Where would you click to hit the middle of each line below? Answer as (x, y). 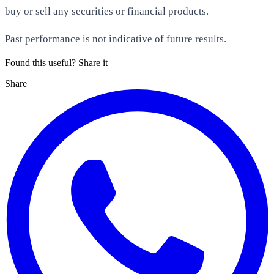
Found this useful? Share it (56, 63)
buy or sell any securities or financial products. (107, 12)
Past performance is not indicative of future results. (116, 39)
